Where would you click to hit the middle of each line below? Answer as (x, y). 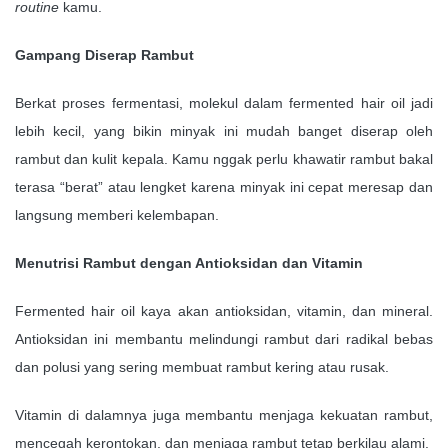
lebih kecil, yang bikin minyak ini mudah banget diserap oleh (224, 130)
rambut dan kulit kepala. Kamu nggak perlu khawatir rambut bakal (224, 158)
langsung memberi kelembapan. (117, 214)
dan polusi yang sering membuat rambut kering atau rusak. (202, 366)
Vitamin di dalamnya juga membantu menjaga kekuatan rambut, (224, 414)
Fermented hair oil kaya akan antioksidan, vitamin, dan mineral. (224, 310)
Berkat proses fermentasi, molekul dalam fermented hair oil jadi (224, 102)
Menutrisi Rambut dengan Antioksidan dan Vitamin (189, 262)
